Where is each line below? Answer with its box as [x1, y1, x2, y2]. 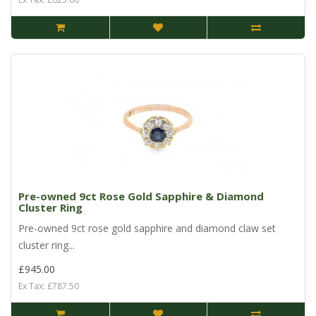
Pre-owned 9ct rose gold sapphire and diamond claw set [18, 221, 276, 236]
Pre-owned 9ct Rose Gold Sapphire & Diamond [18, 189, 264, 204]
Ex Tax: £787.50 [18, 280, 79, 293]
